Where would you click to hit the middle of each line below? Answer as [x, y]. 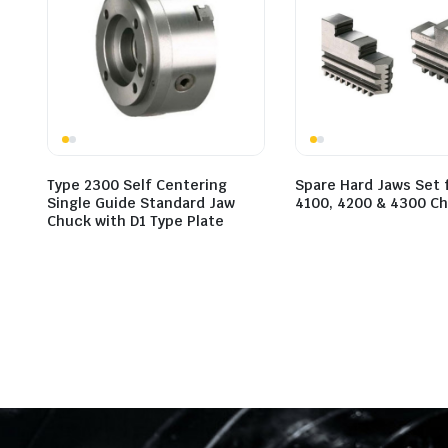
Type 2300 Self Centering [137, 184]
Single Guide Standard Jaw [141, 202]
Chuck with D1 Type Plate [135, 220]
